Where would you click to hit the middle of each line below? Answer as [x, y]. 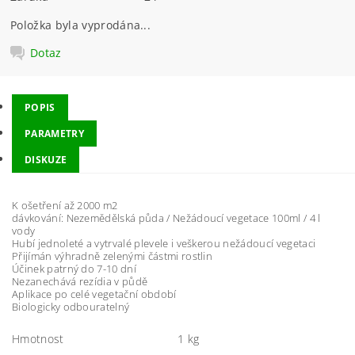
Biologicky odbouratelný [71, 307]
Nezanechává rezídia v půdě [80, 281]
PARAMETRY [54, 134]
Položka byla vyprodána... [81, 25]
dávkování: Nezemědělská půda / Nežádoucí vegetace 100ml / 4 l [166, 218]
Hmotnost [38, 339]
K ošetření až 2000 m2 [65, 205]
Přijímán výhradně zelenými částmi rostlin [113, 256]
